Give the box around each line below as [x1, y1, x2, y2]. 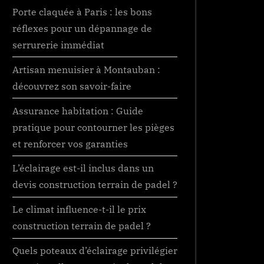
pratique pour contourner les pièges [12, 120, 174, 133]
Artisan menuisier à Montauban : [12, 62, 160, 75]
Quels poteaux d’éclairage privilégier [12, 244, 177, 257]
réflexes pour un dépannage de [12, 21, 152, 34]
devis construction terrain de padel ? [12, 178, 177, 191]
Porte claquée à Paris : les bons [12, 5, 152, 18]
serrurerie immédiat [12, 38, 104, 51]
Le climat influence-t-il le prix [12, 203, 146, 216]
